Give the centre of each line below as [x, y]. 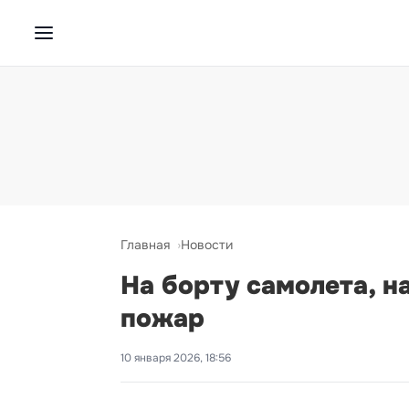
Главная [145, 245]
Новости [207, 245]
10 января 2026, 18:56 [176, 358]
